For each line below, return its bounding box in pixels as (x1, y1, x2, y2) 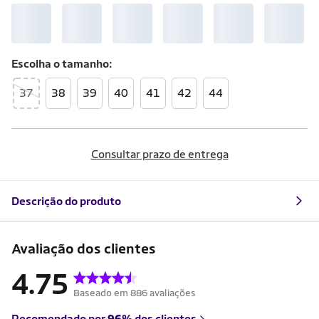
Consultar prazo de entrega (90, 147, 229, 161)
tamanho (62, 57, 109, 70)
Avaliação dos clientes (11, 240, 156, 257)
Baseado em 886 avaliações (73, 287, 196, 299)
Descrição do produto (11, 194, 121, 208)
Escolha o (11, 57, 62, 70)
